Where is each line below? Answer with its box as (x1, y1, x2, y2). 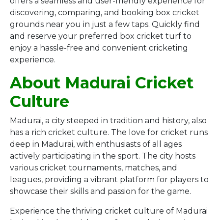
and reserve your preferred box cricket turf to (10, 31, 192, 41)
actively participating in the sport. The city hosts (10, 151, 195, 161)
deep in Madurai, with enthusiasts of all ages (10, 139, 182, 149)
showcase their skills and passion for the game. (10, 187, 191, 196)
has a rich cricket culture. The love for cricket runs (10, 128, 208, 137)
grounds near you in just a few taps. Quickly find (10, 20, 200, 29)
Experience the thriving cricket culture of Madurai (10, 206, 208, 216)
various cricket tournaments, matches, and (10, 163, 177, 172)
